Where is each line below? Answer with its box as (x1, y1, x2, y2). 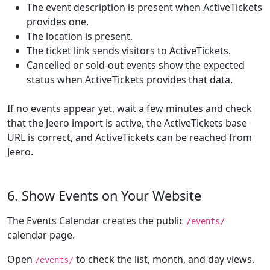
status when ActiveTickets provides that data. (27, 73, 233, 86)
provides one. (27, 15, 89, 28)
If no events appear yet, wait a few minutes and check (7, 102, 252, 115)
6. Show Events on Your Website (7, 187, 201, 204)
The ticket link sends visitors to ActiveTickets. (27, 44, 231, 57)
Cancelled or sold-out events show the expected (27, 58, 245, 72)
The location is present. (27, 30, 133, 43)
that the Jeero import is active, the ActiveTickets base (7, 116, 247, 130)
